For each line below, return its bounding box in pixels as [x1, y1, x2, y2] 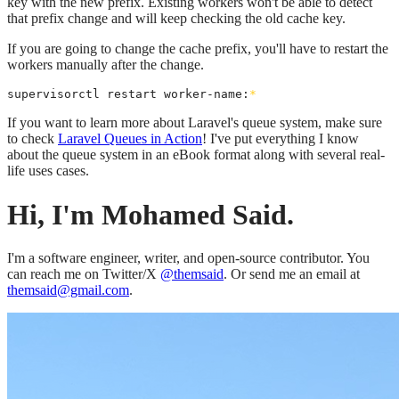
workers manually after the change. [7, 57, 204, 73]
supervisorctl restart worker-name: [7, 87, 249, 102]
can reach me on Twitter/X [7, 266, 160, 282]
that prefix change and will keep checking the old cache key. [7, 11, 346, 27]
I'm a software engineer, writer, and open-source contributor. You [7, 250, 370, 266]
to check [7, 131, 58, 147]
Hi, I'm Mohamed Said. [7, 198, 294, 231]
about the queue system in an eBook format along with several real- [7, 147, 385, 163]
